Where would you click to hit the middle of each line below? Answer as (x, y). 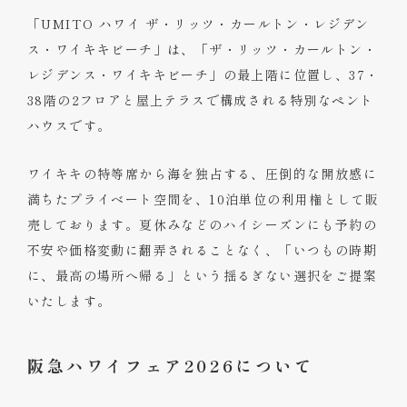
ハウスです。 (69, 126)
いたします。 (69, 301)
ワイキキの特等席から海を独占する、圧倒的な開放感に (202, 174)
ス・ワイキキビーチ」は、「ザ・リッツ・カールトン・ (202, 50)
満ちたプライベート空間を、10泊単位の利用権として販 (203, 199)
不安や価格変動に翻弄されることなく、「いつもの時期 (202, 250)
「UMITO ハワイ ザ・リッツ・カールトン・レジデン (199, 24)
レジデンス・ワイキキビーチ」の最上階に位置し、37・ (203, 75)
